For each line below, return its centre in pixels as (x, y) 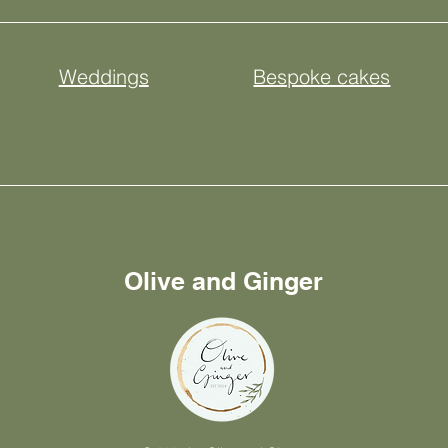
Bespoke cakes (322, 76)
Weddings (103, 76)
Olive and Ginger (223, 280)
